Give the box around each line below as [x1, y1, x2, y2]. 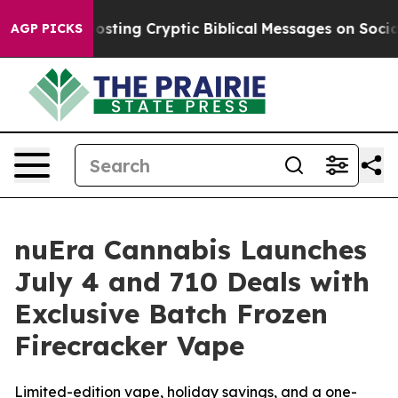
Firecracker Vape [14, 329, 244, 362]
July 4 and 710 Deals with [14, 265, 370, 298]
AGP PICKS [11, 20, 83, 36]
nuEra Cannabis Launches [14, 233, 367, 267]
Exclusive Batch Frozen [14, 297, 328, 330]
